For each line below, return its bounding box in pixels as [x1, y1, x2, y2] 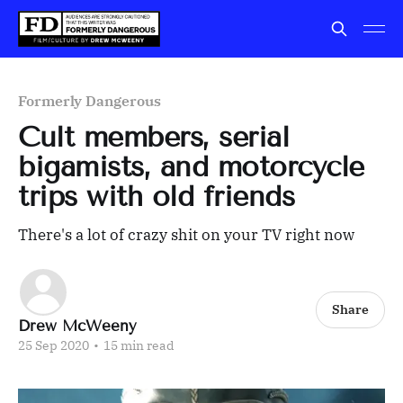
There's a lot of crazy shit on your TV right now [18, 225, 354, 245]
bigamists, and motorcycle [18, 149, 364, 184]
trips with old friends [18, 179, 295, 213]
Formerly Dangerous [18, 92, 161, 110]
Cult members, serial [18, 120, 290, 154]
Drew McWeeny [18, 317, 137, 336]
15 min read [101, 337, 175, 354]
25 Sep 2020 [18, 337, 89, 354]
